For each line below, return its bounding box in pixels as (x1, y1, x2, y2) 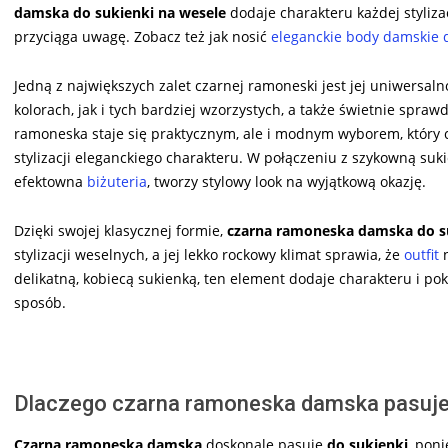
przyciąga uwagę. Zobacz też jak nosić (14, 26, 271, 46)
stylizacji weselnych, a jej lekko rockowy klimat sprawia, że (14, 244, 404, 264)
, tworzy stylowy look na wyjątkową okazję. (147, 171, 426, 191)
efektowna (14, 171, 87, 191)
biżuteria (87, 171, 147, 191)
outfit (404, 244, 439, 264)
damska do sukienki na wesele (14, 2, 226, 22)
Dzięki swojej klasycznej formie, (14, 220, 227, 240)
